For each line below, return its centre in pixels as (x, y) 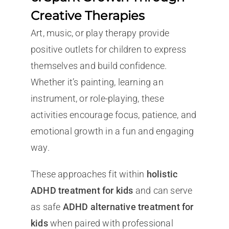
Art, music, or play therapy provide (100, 33)
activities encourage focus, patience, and (113, 115)
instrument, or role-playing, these (97, 99)
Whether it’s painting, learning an (97, 82)
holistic (162, 174)
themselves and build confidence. (99, 66)
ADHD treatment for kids (82, 191)
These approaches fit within (88, 174)
